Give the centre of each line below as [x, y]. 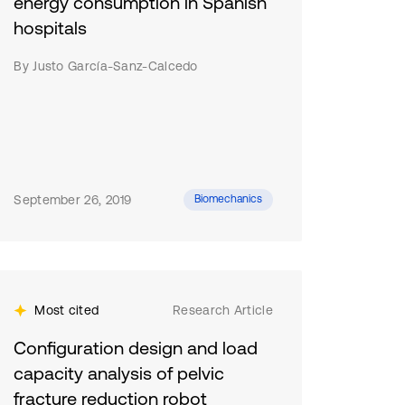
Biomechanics [228, 199]
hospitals [51, 28]
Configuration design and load [136, 348]
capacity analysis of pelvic [119, 373]
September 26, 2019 [73, 200]
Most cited [67, 310]
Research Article [223, 310]
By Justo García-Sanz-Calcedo [106, 66]
